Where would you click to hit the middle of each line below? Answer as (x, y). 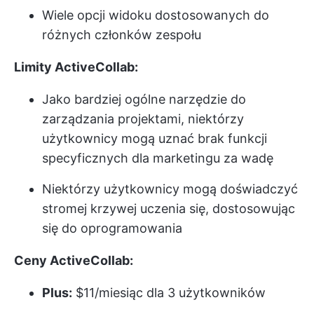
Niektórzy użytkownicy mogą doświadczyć (170, 189)
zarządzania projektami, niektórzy (143, 118)
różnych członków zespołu (122, 34)
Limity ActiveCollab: (76, 67)
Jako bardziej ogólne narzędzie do (144, 99)
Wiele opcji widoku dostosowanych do (156, 15)
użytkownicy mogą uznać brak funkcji (155, 138)
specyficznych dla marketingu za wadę (158, 158)
